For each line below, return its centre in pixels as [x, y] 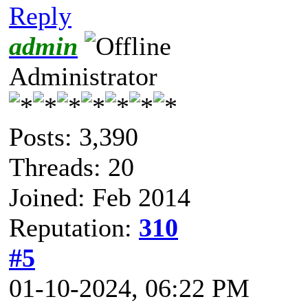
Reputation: [74, 227]
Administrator [83, 76]
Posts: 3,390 [74, 136]
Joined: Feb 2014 [100, 197]
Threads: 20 [71, 167]
